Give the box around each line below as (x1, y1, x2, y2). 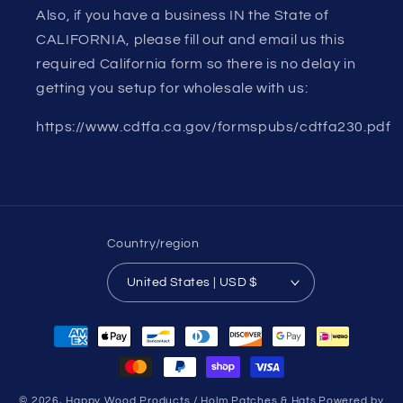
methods (31, 344, 94, 359)
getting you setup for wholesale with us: (36, 81, 309, 96)
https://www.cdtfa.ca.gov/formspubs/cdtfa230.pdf (36, 119, 391, 134)
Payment (31, 319, 95, 335)
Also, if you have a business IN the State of (36, 8, 329, 23)
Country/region (107, 237, 199, 250)
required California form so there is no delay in (36, 57, 356, 72)
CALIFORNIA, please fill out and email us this (36, 32, 345, 48)
